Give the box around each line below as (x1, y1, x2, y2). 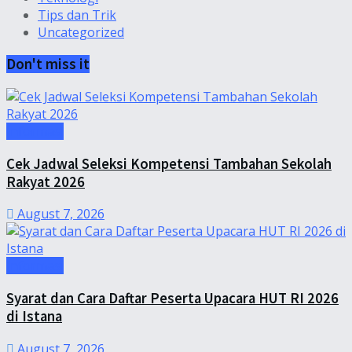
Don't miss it (6, 55, 90, 74)
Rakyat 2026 (6, 172, 85, 191)
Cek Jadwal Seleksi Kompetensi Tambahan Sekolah (6, 154, 332, 173)
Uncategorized (38, 23, 124, 41)
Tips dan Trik (38, 5, 116, 24)
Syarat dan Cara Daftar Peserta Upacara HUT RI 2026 (6, 289, 339, 308)
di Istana (6, 307, 62, 326)
